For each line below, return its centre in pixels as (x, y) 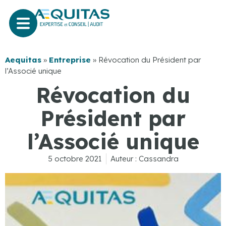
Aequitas (23, 60)
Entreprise (70, 60)
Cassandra (157, 159)
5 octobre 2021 (75, 159)
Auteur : (123, 159)
